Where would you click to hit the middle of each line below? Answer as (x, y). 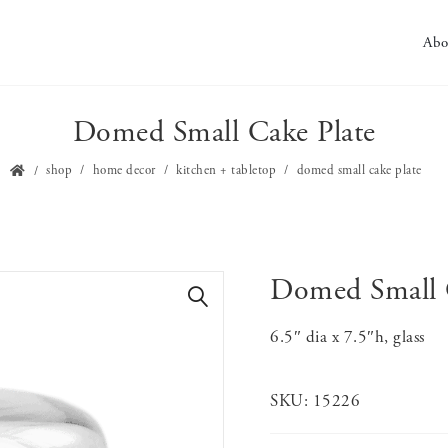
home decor (124, 170)
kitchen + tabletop (226, 170)
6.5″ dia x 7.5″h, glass (347, 337)
